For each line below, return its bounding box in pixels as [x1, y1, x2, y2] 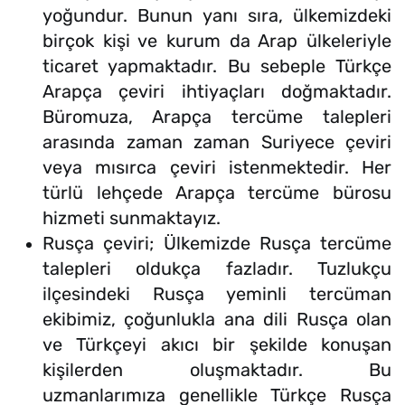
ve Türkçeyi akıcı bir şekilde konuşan [42, 334, 391, 356]
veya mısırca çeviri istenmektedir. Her [42, 156, 391, 179]
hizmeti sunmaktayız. [42, 207, 221, 230]
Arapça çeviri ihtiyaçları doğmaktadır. [42, 80, 391, 103]
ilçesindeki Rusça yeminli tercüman [42, 283, 391, 306]
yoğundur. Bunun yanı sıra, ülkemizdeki [42, 5, 391, 27]
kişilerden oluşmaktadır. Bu [42, 359, 391, 381]
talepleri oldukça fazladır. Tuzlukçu [42, 258, 391, 280]
